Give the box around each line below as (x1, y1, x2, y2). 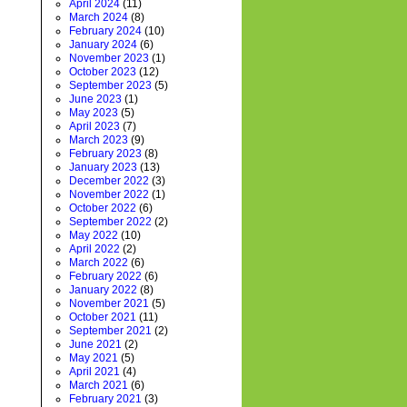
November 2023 (69, 52, 149, 65)
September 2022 (69, 215, 152, 228)
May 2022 (69, 229, 118, 242)
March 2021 (69, 379, 128, 392)
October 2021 (69, 311, 136, 323)
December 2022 (69, 174, 149, 187)
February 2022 (69, 270, 142, 283)
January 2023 (69, 161, 137, 174)
